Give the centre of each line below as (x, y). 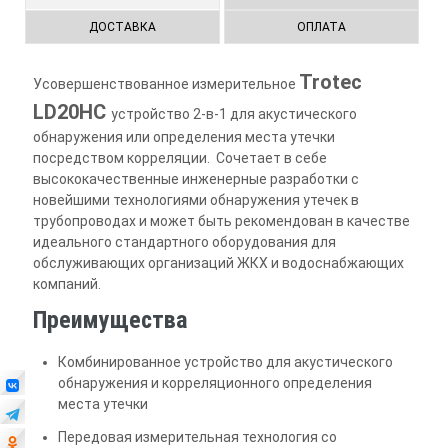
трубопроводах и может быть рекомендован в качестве (221, 221)
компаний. (66, 284)
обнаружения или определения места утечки (183, 137)
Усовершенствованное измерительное (165, 84)
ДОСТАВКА (122, 27)
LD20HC (71, 112)
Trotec (330, 82)
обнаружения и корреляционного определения (214, 383)
